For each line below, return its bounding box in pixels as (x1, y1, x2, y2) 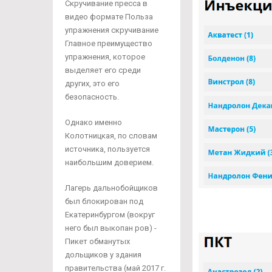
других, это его (65, 79, 120, 88)
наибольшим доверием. (65, 158, 154, 167)
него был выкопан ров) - (65, 223, 157, 233)
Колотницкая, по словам (65, 131, 157, 140)
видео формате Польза (65, 12, 153, 21)
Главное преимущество (65, 39, 152, 48)
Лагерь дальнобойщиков (65, 183, 158, 192)
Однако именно (65, 118, 122, 127)
